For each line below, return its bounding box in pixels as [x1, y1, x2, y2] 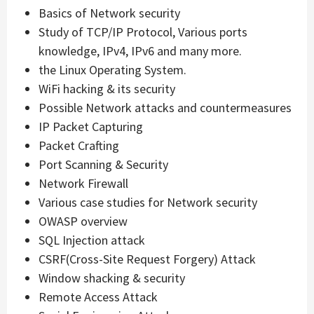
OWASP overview [39, 212, 128, 229]
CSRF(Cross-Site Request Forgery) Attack [39, 250, 256, 267]
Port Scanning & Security [39, 156, 168, 172]
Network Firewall [39, 175, 128, 191]
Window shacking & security [39, 269, 185, 286]
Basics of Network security [39, 4, 180, 21]
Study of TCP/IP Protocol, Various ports [39, 23, 247, 40]
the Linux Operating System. [39, 61, 186, 78]
